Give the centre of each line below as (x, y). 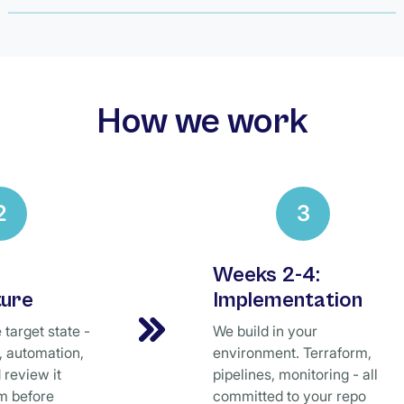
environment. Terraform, (292, 353)
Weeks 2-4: (266, 275)
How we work (202, 122)
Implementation (288, 300)
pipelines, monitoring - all (295, 374)
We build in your (265, 331)
